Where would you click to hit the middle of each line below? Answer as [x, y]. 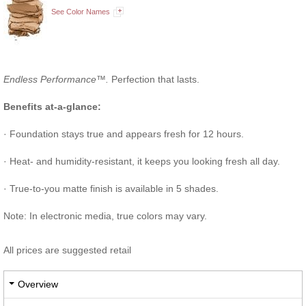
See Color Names [81, 12]
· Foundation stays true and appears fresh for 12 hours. [124, 134]
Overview [38, 284]
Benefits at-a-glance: [52, 107]
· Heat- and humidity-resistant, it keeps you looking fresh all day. [142, 162]
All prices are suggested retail [67, 250]
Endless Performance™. [56, 80]
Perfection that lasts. [154, 80]
